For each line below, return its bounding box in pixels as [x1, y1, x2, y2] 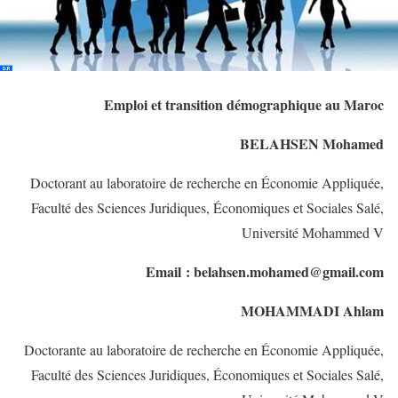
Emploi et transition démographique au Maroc [104, 93, 384, 115]
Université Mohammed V [242, 222, 384, 242]
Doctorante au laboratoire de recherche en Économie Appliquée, [24, 339, 384, 359]
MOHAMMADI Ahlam [241, 299, 384, 321]
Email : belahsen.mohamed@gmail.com [146, 260, 384, 282]
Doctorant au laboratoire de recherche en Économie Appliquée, [30, 172, 384, 192]
